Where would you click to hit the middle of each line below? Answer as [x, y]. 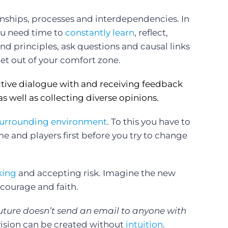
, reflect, [151, 32]
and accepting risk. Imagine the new [96, 173]
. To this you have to [149, 121]
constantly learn [100, 32]
